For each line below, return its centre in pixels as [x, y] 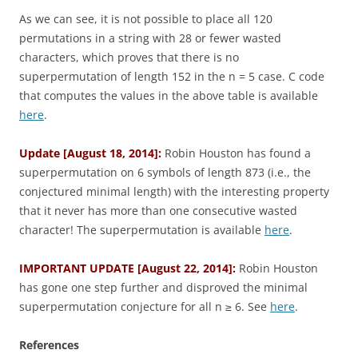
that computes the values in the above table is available [169, 95]
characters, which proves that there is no [129, 57]
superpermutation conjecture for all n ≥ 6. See [145, 306]
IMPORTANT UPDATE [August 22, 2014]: [127, 268]
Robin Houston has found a [236, 153]
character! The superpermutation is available [142, 230]
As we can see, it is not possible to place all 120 [146, 19]
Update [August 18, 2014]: [90, 153]
